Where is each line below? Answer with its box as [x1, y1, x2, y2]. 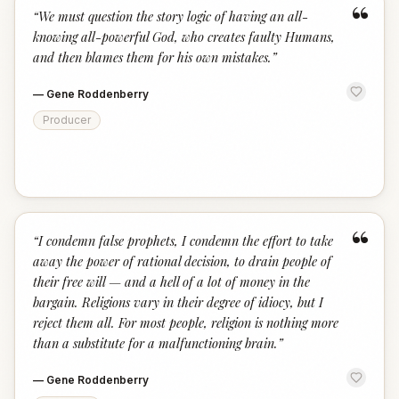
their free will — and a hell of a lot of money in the [33, 273, 310, 290]
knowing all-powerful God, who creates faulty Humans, [33, 28, 335, 45]
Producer [43, 113, 91, 126]
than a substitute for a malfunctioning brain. [33, 334, 278, 352]
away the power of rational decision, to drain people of [33, 252, 331, 270]
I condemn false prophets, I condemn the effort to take [38, 232, 333, 249]
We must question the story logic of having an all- [38, 7, 308, 25]
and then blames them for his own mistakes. [33, 48, 272, 66]
